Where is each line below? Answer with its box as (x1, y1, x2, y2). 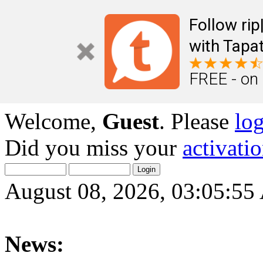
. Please (159, 109, 235, 134)
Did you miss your (5, 135, 183, 160)
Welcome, (5, 109, 102, 134)
